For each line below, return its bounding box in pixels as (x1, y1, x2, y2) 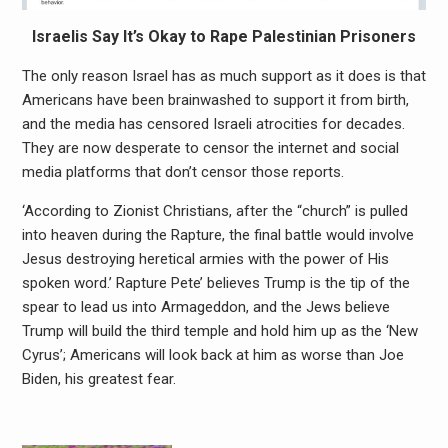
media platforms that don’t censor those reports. (21, 162, 344, 181)
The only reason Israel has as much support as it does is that (21, 66, 426, 85)
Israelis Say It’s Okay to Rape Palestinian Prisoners (31, 26, 416, 46)
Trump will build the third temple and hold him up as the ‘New (21, 321, 418, 340)
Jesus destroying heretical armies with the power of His (21, 249, 389, 268)
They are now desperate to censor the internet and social (21, 138, 399, 157)
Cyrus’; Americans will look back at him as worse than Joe (21, 345, 404, 364)
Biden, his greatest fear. (21, 369, 176, 388)
